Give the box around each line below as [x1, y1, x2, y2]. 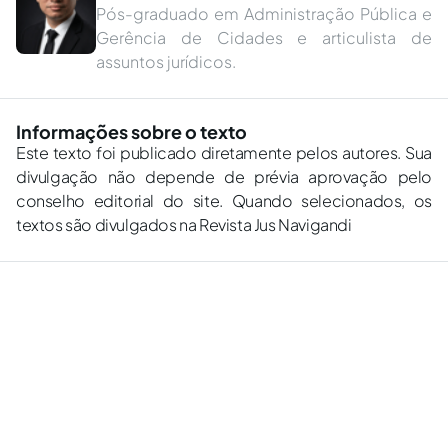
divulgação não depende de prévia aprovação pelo [16, 166, 432, 187]
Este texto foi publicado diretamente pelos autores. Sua [16, 142, 432, 163]
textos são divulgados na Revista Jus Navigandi [16, 214, 352, 235]
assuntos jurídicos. [96, 51, 236, 72]
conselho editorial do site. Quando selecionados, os [16, 190, 432, 211]
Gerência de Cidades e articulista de [96, 27, 432, 48]
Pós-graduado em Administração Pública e [96, 3, 432, 24]
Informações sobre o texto [16, 120, 247, 143]
